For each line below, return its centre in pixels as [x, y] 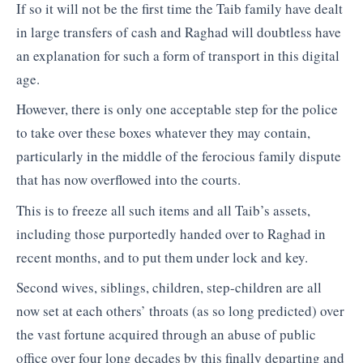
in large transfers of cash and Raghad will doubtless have [179, 32]
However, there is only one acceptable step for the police [177, 109]
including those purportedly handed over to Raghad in [171, 233]
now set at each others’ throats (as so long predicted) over [180, 311]
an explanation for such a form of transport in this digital [178, 55]
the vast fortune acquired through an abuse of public [166, 335]
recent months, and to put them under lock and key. [162, 257]
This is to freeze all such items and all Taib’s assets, [163, 210]
